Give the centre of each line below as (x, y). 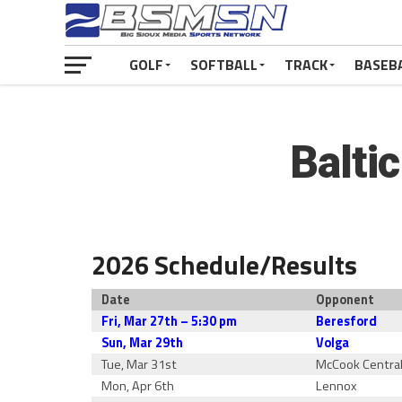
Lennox (337, 386)
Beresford (347, 321)
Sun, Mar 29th (143, 343)
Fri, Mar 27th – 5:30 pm (170, 321)
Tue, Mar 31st (140, 364)
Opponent (345, 300)
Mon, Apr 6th (138, 386)
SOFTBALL (224, 65)
